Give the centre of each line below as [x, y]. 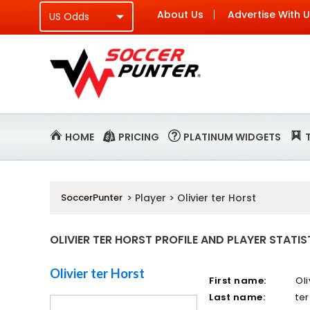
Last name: [237, 297]
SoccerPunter [92, 198]
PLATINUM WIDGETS [232, 137]
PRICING [139, 137]
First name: [238, 281]
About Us [180, 15]
